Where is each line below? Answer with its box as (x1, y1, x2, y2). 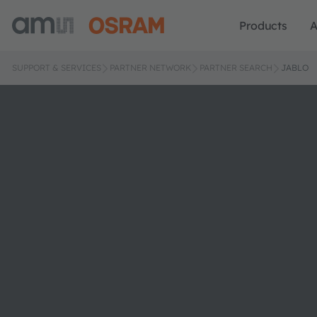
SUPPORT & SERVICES (12, 62, 101, 73)
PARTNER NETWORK (110, 62, 191, 73)
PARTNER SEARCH (200, 62, 272, 73)
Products (239, 18, 287, 33)
